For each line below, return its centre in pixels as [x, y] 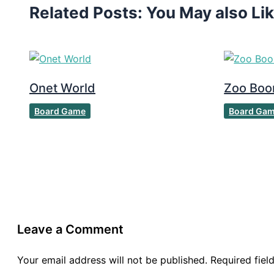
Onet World [62, 88]
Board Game [60, 111]
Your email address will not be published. [112, 260]
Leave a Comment [70, 229]
